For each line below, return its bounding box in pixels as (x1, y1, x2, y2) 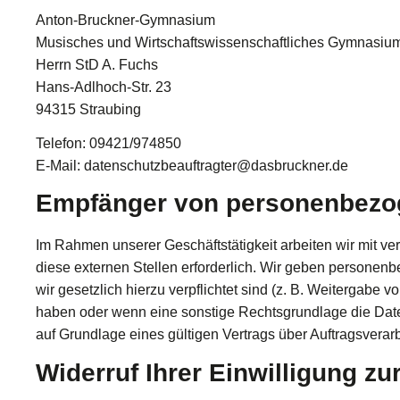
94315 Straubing (36, 101, 141, 117)
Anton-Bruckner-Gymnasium (36, 12, 215, 28)
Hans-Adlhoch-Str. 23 (36, 79, 171, 95)
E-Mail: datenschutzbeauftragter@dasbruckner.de (36, 157, 348, 173)
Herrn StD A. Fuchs (36, 56, 158, 72)
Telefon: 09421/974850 (36, 135, 181, 151)
